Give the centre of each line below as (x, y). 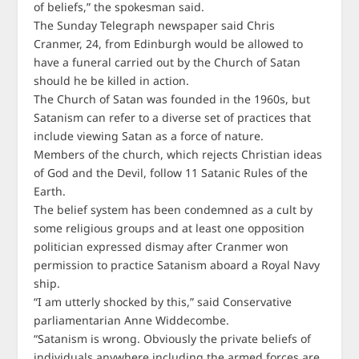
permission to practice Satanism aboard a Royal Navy (177, 265)
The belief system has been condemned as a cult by (173, 210)
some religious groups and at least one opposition (169, 228)
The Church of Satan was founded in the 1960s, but (172, 99)
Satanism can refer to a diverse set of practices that (173, 117)
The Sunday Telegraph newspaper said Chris (155, 25)
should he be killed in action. (112, 81)
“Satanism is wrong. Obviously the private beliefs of (173, 339)
